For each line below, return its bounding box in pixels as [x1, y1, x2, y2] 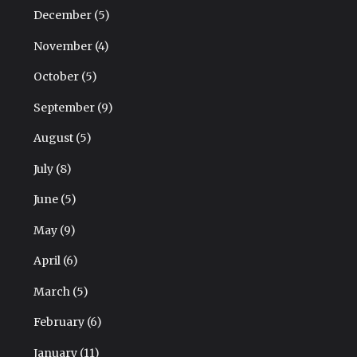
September [33, 100, 97, 115]
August [33, 131, 76, 146]
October [33, 69, 81, 84]
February [33, 315, 87, 330]
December [33, 8, 94, 23]
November [33, 38, 95, 53]
